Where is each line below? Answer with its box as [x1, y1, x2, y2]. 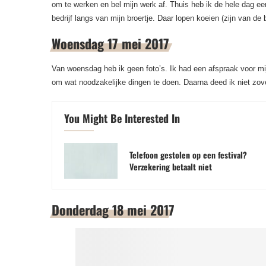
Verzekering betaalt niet [129, 160, 212, 173]
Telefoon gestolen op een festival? [129, 148, 247, 161]
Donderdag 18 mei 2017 [52, 200, 175, 219]
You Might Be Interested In [64, 110, 180, 126]
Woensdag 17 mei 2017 [52, 34, 169, 53]
